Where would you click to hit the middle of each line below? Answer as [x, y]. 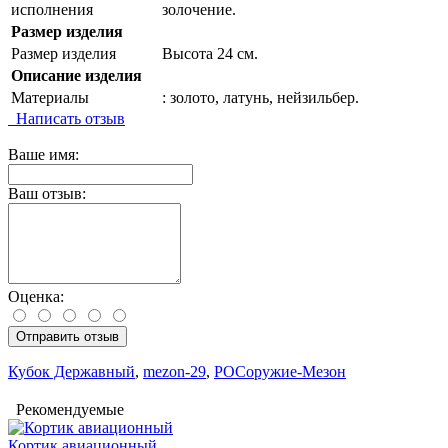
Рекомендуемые [66, 410]
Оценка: [36, 297]
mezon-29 [174, 372]
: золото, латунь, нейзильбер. [260, 98]
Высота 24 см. [210, 54]
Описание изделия [76, 76]
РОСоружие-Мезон [280, 372]
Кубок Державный [71, 372]
